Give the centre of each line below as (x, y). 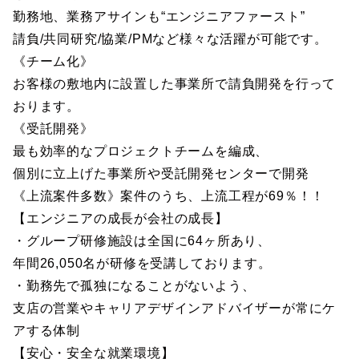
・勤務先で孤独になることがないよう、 (134, 286)
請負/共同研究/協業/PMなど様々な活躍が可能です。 (170, 39)
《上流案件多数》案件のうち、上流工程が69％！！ (169, 196)
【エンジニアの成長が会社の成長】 (121, 218)
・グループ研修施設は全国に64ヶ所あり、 (142, 241)
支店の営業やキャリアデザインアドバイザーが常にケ (175, 308)
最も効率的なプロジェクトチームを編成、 (141, 151)
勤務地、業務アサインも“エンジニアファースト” (166, 16)
